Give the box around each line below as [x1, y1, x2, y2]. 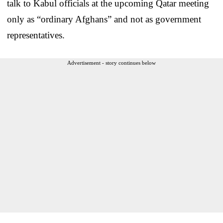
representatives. [7, 29, 65, 40]
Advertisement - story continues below [67, 59, 156, 66]
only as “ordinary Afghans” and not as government [7, 13, 201, 24]
